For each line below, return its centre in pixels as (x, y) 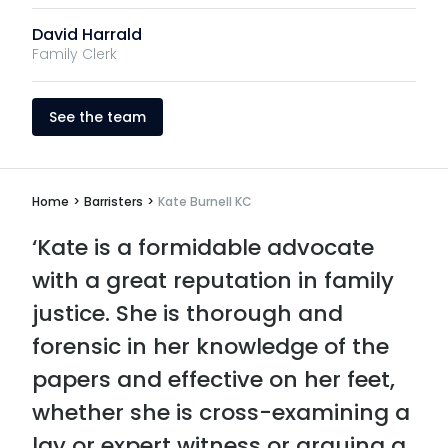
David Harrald (87, 34)
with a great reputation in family (213, 281)
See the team (97, 117)
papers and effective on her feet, (213, 380)
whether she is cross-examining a (221, 413)
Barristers (113, 202)
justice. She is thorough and (187, 314)
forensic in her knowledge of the (210, 347)
